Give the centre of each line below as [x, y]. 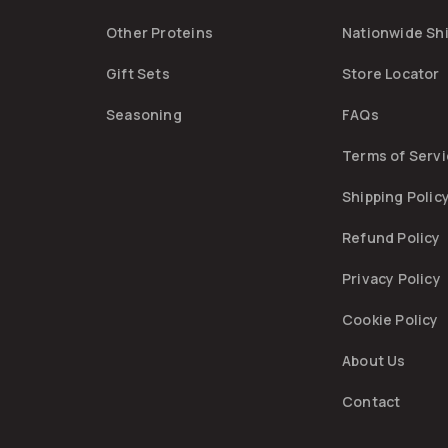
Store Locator [390, 73]
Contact [371, 401]
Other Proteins [159, 32]
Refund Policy [391, 237]
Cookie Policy [390, 319]
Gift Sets [138, 73]
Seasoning [144, 114]
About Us [373, 360]
